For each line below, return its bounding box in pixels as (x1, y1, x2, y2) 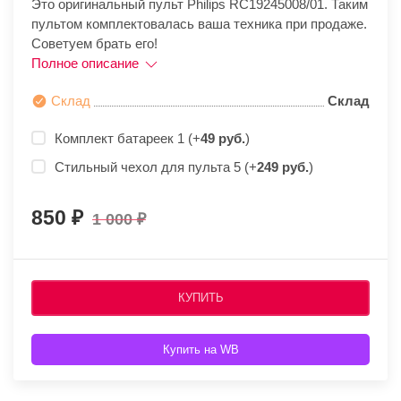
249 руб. (257, 159, 309, 175)
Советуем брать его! (31, 36, 158, 51)
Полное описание (31, 55, 142, 71)
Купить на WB (162, 343, 239, 357)
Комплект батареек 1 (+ (55, 131, 200, 147)
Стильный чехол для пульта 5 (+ (55, 159, 257, 175)
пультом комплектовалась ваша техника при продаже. (31, 16, 367, 31)
